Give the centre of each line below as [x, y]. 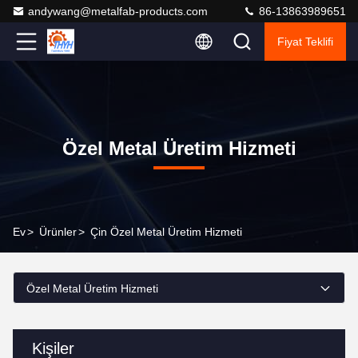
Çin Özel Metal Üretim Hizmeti [166, 232]
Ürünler [58, 232]
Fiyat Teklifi [305, 42]
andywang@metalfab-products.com [118, 11]
